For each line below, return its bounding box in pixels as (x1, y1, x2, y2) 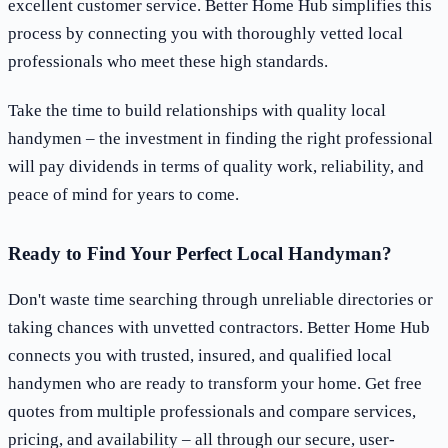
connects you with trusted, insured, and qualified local (8, 345, 392, 365)
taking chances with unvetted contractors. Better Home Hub (8, 317, 430, 337)
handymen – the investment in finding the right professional (8, 128, 433, 148)
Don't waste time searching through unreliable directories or (8, 289, 433, 309)
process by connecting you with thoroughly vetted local (8, 23, 403, 43)
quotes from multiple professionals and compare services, (8, 401, 416, 421)
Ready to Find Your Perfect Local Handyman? (8, 242, 392, 264)
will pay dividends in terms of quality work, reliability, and (8, 156, 424, 176)
